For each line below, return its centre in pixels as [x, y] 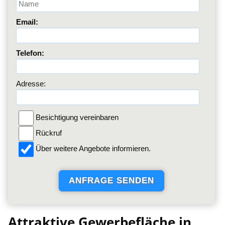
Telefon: [30, 53]
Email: [27, 22]
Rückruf [48, 133]
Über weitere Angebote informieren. [92, 149]
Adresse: [31, 84]
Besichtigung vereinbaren [76, 117]
